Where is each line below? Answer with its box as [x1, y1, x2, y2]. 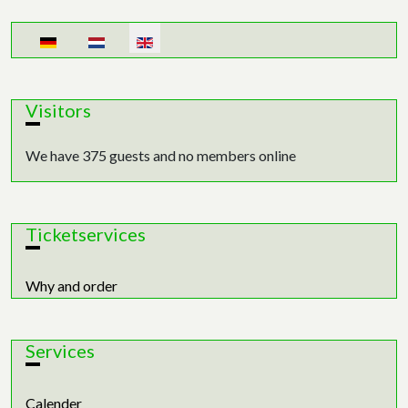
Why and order [25, 277, 117, 295]
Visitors [25, 99, 91, 122]
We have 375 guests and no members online [25, 147, 296, 165]
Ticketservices [25, 223, 146, 246]
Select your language [25, 25, 153, 43]
